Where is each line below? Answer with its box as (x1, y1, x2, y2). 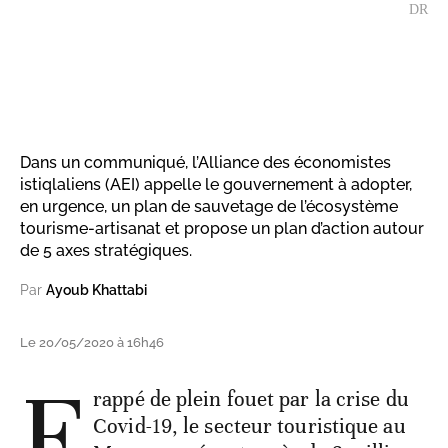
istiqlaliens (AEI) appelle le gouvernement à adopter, (20, 174, 412, 194)
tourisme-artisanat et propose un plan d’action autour (20, 218, 424, 238)
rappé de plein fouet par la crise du (93, 385, 409, 412)
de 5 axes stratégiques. (20, 240, 192, 260)
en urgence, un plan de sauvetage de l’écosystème (20, 196, 398, 216)
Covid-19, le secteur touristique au (93, 412, 406, 439)
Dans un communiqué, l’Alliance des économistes (20, 152, 391, 172)
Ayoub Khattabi (46, 281, 147, 298)
